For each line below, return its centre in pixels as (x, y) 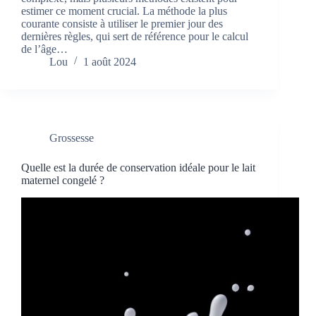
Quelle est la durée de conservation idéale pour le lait (138, 167)
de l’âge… (44, 49)
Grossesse (72, 138)
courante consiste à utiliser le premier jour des (122, 23)
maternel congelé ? (63, 180)
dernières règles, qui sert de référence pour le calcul (135, 36)
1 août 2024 (110, 61)
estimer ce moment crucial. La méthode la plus (124, 11)
